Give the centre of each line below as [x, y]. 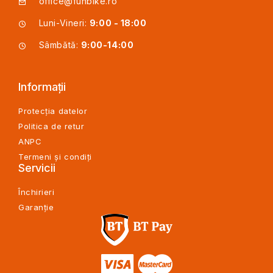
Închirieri [37, 192]
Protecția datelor [53, 111]
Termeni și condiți [55, 157]
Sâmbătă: [60, 45]
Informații [42, 87]
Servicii [37, 168]
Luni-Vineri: [64, 23]
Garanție [36, 207]
